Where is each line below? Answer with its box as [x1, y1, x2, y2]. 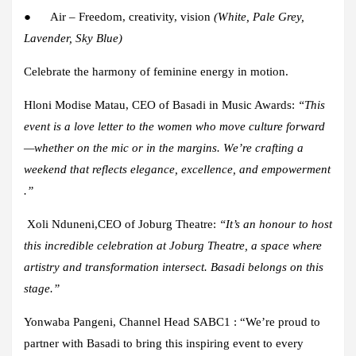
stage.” [24, 281, 60, 295]
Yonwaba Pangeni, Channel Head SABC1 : [24, 315, 240, 328]
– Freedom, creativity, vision [66, 10, 214, 23]
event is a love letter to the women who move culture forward [24, 119, 325, 133]
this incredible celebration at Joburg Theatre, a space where [24, 238, 322, 252]
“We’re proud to [240, 315, 320, 328]
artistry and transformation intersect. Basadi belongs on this [24, 260, 323, 273]
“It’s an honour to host [219, 217, 332, 230]
